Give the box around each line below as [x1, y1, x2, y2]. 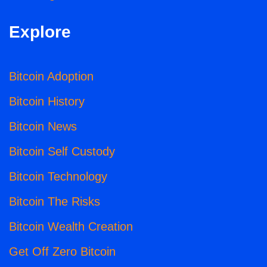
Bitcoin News [9, 120, 77, 133]
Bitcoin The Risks [9, 195, 100, 209]
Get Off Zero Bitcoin [9, 245, 116, 259]
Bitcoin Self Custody [9, 145, 115, 159]
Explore [9, 23, 71, 42]
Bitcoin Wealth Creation [9, 220, 133, 234]
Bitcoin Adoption [9, 70, 94, 83]
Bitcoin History [9, 95, 85, 108]
